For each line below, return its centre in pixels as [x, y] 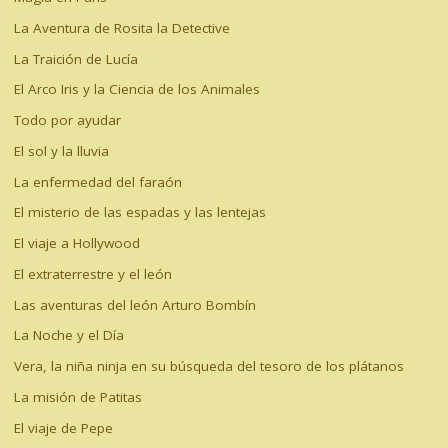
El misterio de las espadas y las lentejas [139, 212]
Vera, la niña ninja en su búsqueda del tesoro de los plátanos [208, 366]
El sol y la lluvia [61, 150]
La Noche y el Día [68, 335]
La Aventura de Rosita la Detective [121, 27]
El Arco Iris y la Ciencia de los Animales [136, 89]
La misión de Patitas [77, 396]
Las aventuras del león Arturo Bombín [134, 304]
